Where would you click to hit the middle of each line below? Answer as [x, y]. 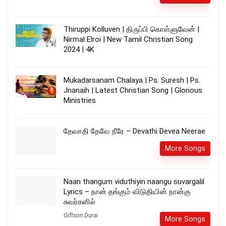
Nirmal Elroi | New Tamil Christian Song [128, 39]
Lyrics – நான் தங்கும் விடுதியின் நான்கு [127, 191]
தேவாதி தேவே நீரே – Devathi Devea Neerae [134, 131]
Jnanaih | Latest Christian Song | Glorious [133, 90]
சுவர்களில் [79, 202]
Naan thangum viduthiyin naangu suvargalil [134, 181]
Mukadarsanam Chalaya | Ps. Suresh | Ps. [132, 80]
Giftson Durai [81, 215]
